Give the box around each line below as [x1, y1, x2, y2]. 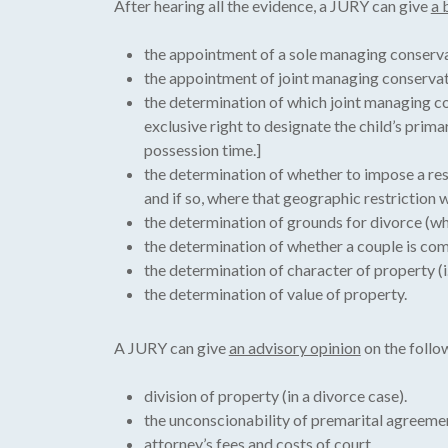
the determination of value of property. [143, 283, 407, 303]
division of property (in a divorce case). [143, 385, 407, 405]
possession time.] [143, 139, 261, 159]
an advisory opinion [228, 337, 361, 357]
